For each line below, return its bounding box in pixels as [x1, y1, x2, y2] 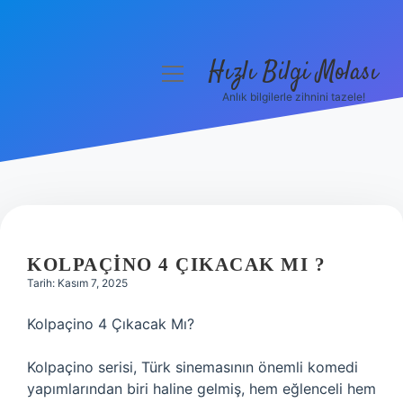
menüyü [161, 65, 217, 80]
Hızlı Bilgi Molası [209, 55, 378, 91]
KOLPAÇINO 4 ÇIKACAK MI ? [27, 254, 326, 275]
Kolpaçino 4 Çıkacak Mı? [27, 315, 194, 333]
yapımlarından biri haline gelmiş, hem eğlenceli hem [27, 380, 376, 398]
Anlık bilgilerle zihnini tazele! [221, 90, 365, 103]
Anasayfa [49, 115, 112, 133]
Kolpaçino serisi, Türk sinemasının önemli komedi [27, 358, 358, 376]
